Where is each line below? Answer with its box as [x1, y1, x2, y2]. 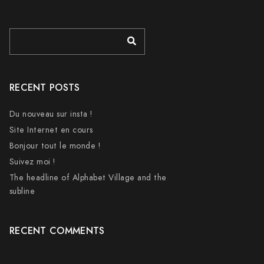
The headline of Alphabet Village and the [9, 172, 167, 183]
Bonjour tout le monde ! [9, 140, 101, 151]
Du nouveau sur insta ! [9, 108, 93, 120]
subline [9, 186, 35, 197]
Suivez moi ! [9, 156, 55, 167]
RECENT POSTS [9, 81, 80, 94]
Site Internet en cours [9, 124, 93, 136]
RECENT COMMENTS [9, 225, 105, 237]
